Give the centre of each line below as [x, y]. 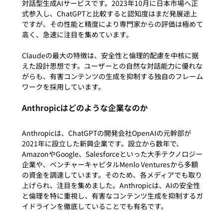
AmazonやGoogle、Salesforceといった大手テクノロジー [112, 154]
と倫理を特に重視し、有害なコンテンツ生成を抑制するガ [112, 195]
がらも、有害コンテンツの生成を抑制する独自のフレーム [112, 76]
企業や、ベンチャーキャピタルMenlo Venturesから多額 [110, 164]
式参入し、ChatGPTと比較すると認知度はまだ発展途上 [109, 13]
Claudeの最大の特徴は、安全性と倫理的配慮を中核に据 [110, 55]
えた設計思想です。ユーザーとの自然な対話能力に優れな [112, 65]
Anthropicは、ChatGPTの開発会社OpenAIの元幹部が [106, 133]
